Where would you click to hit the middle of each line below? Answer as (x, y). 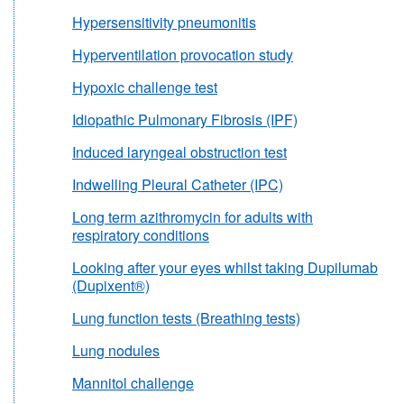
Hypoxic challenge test (145, 87)
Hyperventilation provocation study (183, 55)
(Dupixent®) (111, 286)
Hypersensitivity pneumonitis (164, 23)
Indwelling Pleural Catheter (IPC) (178, 185)
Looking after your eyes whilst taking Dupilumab (225, 268)
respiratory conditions (141, 235)
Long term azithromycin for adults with (193, 217)
